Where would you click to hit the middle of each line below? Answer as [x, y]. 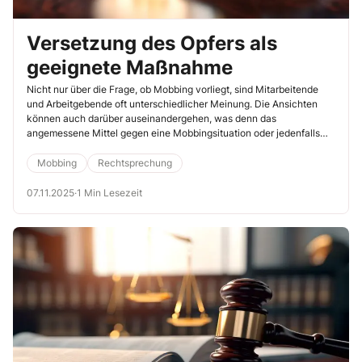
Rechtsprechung [135, 162]
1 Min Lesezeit [109, 192]
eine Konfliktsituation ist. [82, 147]
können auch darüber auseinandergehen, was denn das [152, 118]
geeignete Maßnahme [130, 67]
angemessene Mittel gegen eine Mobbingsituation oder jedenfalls [173, 133]
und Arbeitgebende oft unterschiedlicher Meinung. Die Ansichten [172, 103]
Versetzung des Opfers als [152, 43]
